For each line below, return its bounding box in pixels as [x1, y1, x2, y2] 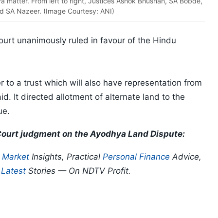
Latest [1, 166, 26, 176]
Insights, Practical [29, 152, 103, 162]
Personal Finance [103, 152, 170, 162]
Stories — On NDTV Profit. [26, 166, 131, 176]
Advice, [170, 152, 201, 162]
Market [2, 152, 29, 162]
